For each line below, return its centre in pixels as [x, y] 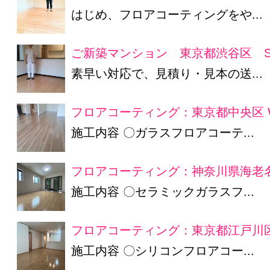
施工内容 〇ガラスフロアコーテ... [163, 133]
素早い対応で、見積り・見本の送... [167, 74]
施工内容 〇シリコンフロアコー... [163, 251]
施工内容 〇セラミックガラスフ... [163, 192]
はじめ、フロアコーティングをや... [167, 14]
